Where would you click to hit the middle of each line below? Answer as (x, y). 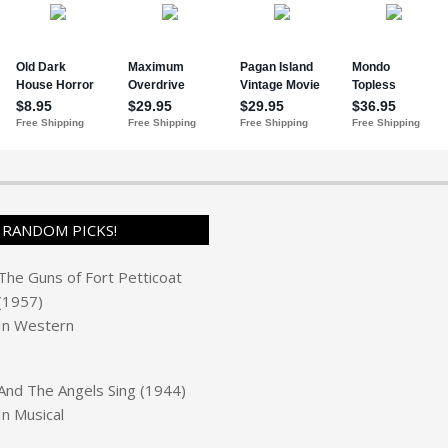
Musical (38, 414)
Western (43, 325)
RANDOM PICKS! (60, 230)
